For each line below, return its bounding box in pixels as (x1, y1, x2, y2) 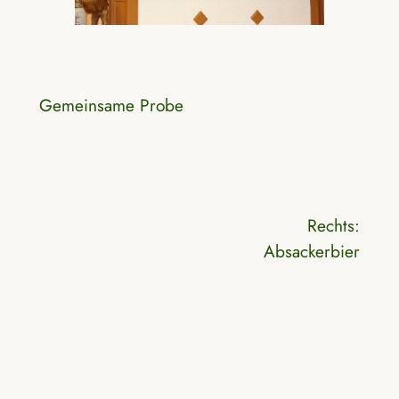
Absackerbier (264, 239, 361, 265)
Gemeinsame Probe (38, 93, 183, 118)
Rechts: (307, 213, 361, 239)
